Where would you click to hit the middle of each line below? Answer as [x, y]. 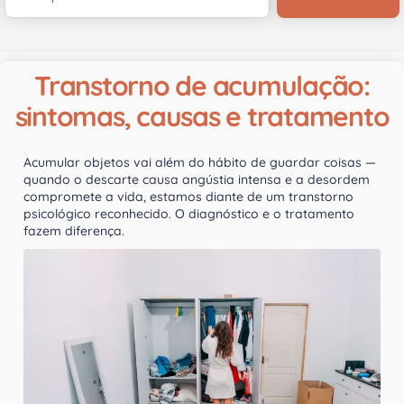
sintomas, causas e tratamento [202, 116]
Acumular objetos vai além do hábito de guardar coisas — [200, 162]
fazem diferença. [74, 231]
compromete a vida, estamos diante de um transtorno [188, 197]
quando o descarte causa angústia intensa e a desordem [197, 179]
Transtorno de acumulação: [202, 86]
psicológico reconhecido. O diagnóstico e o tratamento [189, 214]
